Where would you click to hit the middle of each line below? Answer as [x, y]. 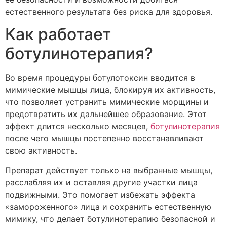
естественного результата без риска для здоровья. [109, 11]
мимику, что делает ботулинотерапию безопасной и [110, 219]
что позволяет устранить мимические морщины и [107, 102]
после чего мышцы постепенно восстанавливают [104, 139]
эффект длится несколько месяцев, [78, 126]
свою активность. [41, 151]
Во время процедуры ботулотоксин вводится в [100, 78]
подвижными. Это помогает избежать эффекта [100, 194]
